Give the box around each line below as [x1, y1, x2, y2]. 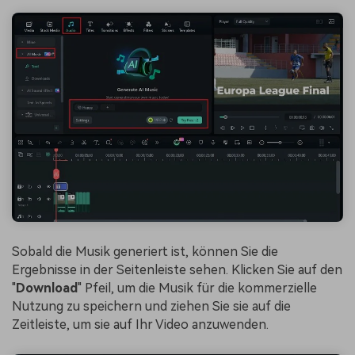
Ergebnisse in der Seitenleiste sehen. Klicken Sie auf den [12, 261, 342, 277]
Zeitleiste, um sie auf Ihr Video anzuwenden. [12, 316, 269, 332]
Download [16, 280, 78, 296]
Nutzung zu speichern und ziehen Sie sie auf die [12, 298, 291, 314]
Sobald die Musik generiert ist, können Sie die [12, 243, 278, 259]
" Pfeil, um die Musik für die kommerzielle [78, 280, 317, 296]
